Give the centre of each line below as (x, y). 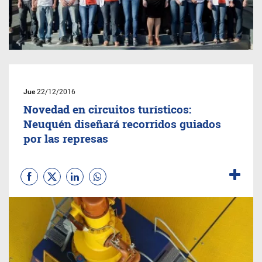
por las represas (66, 138)
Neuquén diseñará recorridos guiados (122, 124)
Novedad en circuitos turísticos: (107, 109)
